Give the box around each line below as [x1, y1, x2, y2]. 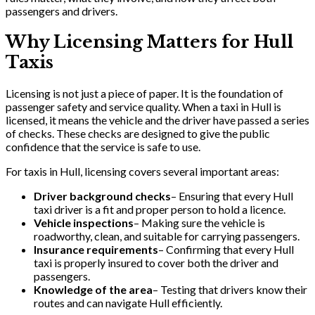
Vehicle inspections [34, 215, 134, 229]
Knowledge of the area [34, 282, 153, 296]
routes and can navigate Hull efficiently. [34, 295, 222, 309]
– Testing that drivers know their [153, 282, 307, 296]
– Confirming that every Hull [158, 242, 294, 256]
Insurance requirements [34, 242, 158, 256]
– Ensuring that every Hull [171, 188, 293, 202]
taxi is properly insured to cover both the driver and [34, 255, 278, 269]
